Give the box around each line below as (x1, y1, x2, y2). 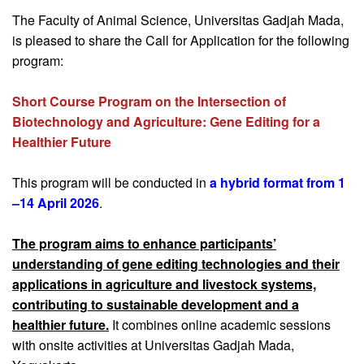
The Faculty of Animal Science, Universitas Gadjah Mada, (12, 10, 344, 29)
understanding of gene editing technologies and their (12, 253, 340, 273)
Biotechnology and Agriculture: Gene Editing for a (12, 111, 320, 131)
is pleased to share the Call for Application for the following (12, 30, 349, 50)
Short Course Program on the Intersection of (12, 91, 286, 110)
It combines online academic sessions (109, 314, 331, 334)
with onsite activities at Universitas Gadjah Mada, (12, 335, 294, 354)
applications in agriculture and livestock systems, (12, 274, 316, 293)
